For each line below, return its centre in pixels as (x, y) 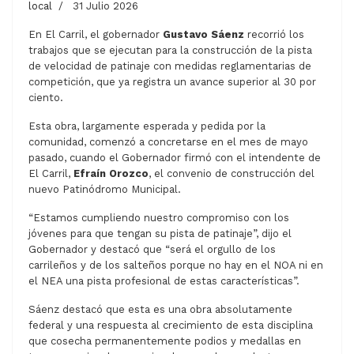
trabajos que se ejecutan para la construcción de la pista (170, 50)
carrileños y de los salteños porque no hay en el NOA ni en (176, 265)
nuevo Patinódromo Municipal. (105, 189)
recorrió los (274, 34)
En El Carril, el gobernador (96, 34)
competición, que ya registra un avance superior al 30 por (172, 82)
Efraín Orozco (111, 173)
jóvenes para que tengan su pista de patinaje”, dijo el (160, 233)
